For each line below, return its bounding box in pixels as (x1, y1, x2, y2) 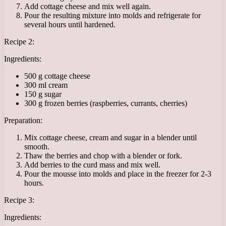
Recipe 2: (4, 37, 34, 46)
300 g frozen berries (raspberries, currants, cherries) (24, 98, 187, 107)
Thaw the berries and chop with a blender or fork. (24, 151, 182, 160)
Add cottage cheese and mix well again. (24, 2, 151, 11)
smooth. (24, 142, 49, 151)
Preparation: (4, 116, 42, 125)
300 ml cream (24, 80, 68, 89)
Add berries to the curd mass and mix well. (24, 160, 160, 169)
